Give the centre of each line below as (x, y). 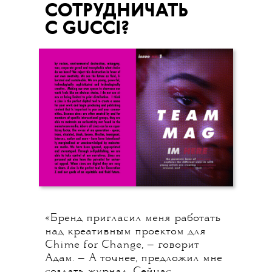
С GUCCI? (87, 29)
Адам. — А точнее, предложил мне (134, 258)
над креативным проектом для (125, 232)
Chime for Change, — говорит (122, 245)
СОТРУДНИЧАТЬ (117, 11)
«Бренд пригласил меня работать (133, 218)
